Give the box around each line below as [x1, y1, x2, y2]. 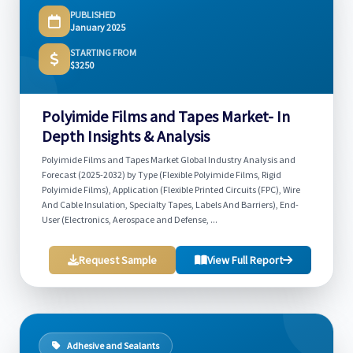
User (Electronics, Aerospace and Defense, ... [42, 214, 217, 225]
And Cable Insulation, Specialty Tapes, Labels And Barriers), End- [42, 199, 299, 210]
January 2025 [70, 21, 125, 33]
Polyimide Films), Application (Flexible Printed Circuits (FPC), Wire [42, 184, 300, 195]
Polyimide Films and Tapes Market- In [42, 106, 290, 126]
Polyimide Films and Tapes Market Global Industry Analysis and [42, 154, 295, 165]
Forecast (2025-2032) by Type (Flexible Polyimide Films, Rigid [42, 169, 281, 180]
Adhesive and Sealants [67, 340, 159, 351]
